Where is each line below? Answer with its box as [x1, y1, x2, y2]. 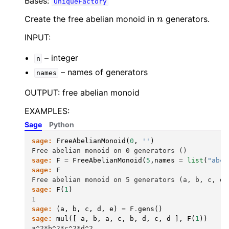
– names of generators [58, 67, 148, 77]
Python [49, 120, 74, 129]
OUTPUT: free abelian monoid [25, 87, 140, 98]
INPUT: [25, 32, 51, 42]
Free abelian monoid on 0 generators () [32, 147, 187, 154]
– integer [42, 53, 79, 63]
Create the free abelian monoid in [25, 14, 157, 24]
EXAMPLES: [25, 106, 70, 116]
